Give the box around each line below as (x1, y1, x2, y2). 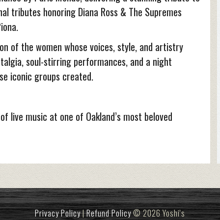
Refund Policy (86, 207, 131, 219)
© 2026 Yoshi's (131, 207, 185, 219)
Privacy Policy (35, 207, 81, 219)
